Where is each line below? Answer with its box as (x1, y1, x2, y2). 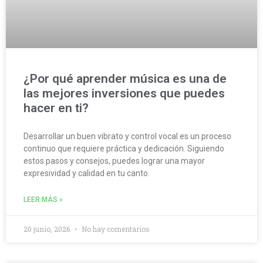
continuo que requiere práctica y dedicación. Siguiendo (23, 144, 224, 154)
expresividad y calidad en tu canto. (23, 168, 150, 178)
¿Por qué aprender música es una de (23, 72, 227, 86)
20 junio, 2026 (23, 224, 72, 234)
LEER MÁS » (23, 195, 63, 204)
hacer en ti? (23, 101, 89, 116)
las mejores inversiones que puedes (23, 86, 225, 101)
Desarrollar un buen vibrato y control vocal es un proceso (23, 131, 231, 141)
